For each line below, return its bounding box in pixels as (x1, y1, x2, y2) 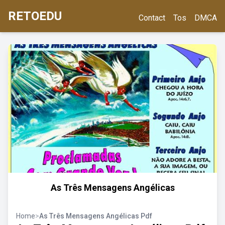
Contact (139, 13, 165, 23)
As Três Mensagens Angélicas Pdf (39, 212, 152, 220)
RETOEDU (8, 9, 62, 23)
